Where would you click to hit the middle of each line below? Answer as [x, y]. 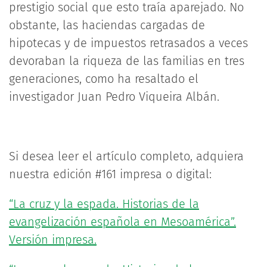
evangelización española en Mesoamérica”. [122, 222]
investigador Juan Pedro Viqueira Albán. [114, 97]
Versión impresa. [53, 240]
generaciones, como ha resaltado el [104, 79]
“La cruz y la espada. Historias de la [104, 204]
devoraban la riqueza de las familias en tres [127, 61]
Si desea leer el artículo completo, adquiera [126, 156]
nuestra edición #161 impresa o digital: [110, 174]
